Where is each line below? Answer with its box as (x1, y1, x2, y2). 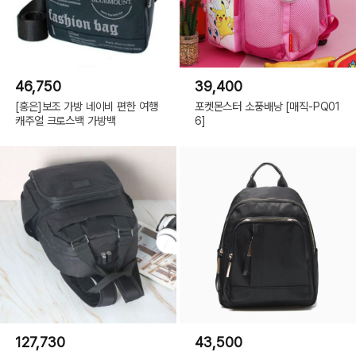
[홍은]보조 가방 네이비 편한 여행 (15, 99, 158, 113)
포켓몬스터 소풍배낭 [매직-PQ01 (194, 99, 341, 113)
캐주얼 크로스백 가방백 (15, 113, 116, 127)
